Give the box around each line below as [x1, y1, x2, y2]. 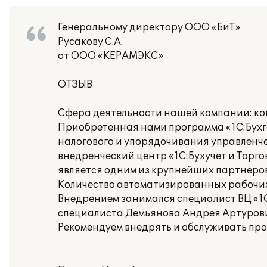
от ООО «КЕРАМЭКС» [58, 50, 163, 62]
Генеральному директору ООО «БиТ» [58, 21, 240, 33]
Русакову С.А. [58, 36, 123, 48]
